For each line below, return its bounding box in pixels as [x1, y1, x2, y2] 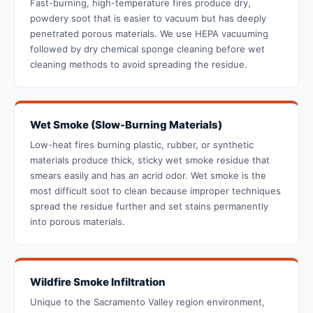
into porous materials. [30, 216, 125, 228]
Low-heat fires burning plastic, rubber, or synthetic [30, 139, 254, 151]
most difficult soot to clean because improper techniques [30, 185, 281, 197]
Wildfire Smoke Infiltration [30, 275, 166, 289]
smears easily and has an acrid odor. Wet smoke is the [30, 170, 266, 182]
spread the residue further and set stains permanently [30, 201, 268, 212]
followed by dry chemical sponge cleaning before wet [30, 43, 265, 55]
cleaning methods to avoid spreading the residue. [30, 59, 247, 71]
